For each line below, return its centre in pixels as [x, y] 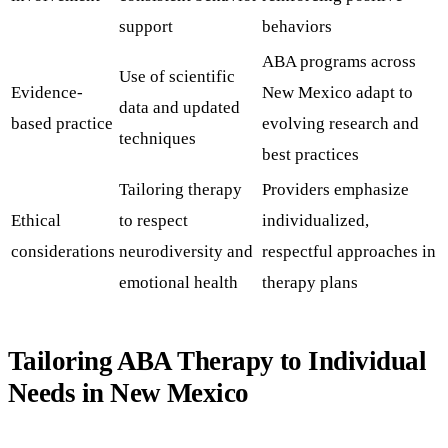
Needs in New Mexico [128, 393]
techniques [157, 138]
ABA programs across [339, 61]
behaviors [297, 26]
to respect [153, 220]
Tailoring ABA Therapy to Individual [217, 361]
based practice [62, 123]
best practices [310, 154]
